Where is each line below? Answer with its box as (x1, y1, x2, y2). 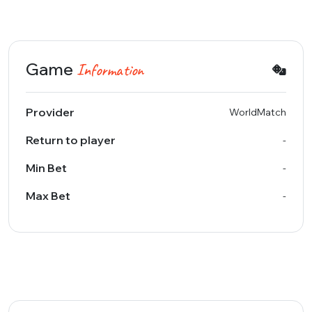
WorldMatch (229, 105, 286, 118)
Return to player (26, 133, 116, 147)
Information (77, 59, 143, 80)
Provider (26, 105, 75, 119)
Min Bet (26, 161, 67, 175)
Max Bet (26, 189, 70, 203)
